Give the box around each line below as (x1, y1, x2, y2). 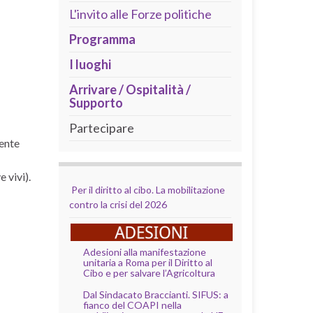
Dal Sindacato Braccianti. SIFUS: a (82, 288, 228, 300)
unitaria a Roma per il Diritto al (82, 256, 212, 268)
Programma (68, 31, 136, 47)
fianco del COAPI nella (82, 298, 182, 311)
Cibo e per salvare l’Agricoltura (82, 266, 215, 279)
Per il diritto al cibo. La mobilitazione (68, 183, 225, 196)
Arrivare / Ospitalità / (68, 81, 191, 97)
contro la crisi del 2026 (68, 198, 167, 210)
